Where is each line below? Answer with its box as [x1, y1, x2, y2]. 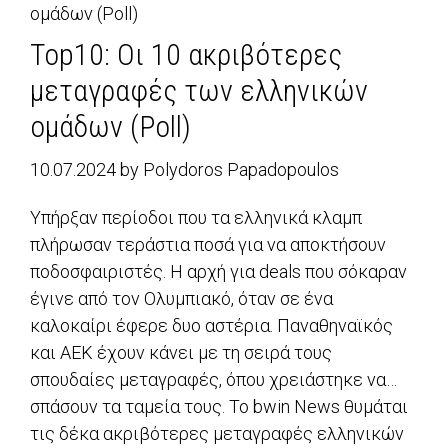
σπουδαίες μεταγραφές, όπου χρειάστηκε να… [30, 369, 397, 391]
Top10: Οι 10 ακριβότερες [30, 37, 342, 73]
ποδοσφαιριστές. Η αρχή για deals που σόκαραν [30, 261, 407, 283]
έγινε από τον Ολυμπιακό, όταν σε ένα [30, 288, 333, 310]
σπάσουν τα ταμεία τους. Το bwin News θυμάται [30, 396, 408, 418]
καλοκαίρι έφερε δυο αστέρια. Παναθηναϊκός [30, 315, 393, 337]
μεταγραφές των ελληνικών [30, 73, 368, 109]
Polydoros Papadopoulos [143, 159, 339, 181]
